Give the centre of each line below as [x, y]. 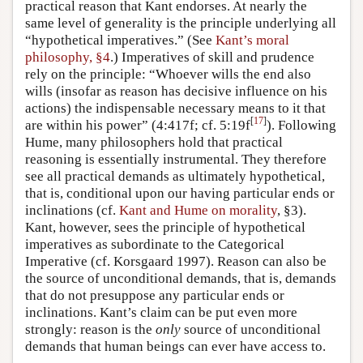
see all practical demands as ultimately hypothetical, [175, 176]
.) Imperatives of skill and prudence [212, 57]
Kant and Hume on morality [198, 210]
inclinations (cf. [72, 210]
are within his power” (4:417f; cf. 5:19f [138, 125]
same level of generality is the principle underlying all [181, 23]
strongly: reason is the [90, 329]
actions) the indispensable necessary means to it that [175, 108]
